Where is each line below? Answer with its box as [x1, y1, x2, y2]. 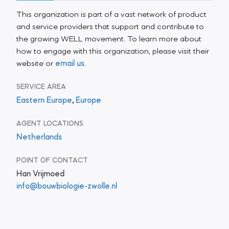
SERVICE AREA [16, 83, 66, 90]
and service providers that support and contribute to [16, 22, 204, 31]
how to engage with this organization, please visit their [16, 47, 209, 56]
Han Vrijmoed [16, 170, 64, 178]
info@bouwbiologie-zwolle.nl [16, 182, 117, 191]
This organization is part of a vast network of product [16, 10, 207, 19]
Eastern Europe [16, 96, 72, 105]
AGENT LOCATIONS [16, 120, 83, 127]
